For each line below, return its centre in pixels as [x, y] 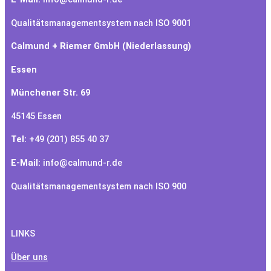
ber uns [32, 257]
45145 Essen [36, 116]
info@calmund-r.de [81, 162]
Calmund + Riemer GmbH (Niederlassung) [101, 46]
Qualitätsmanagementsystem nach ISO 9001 [101, 23]
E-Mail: [26, 162]
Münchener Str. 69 [51, 93]
